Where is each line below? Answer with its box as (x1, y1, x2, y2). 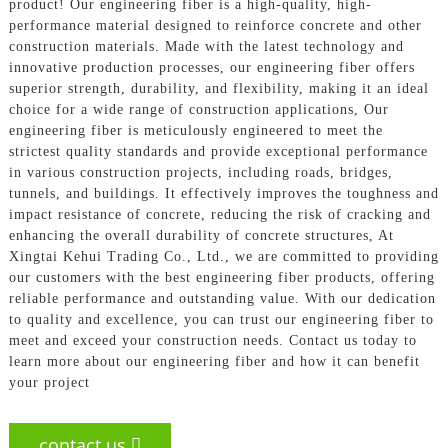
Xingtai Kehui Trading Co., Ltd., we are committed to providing (8, 248, 439, 264)
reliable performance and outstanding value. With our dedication (8, 290, 436, 306)
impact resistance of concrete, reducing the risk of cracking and (8, 206, 431, 222)
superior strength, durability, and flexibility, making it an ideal (8, 80, 429, 96)
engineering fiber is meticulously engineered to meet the (8, 122, 383, 138)
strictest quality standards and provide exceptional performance (8, 143, 428, 159)
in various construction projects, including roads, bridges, (8, 164, 393, 180)
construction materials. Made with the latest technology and (8, 38, 404, 54)
